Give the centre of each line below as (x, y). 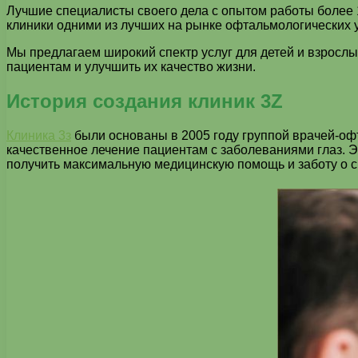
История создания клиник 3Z (145, 101)
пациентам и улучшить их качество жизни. (131, 67)
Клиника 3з (39, 136)
